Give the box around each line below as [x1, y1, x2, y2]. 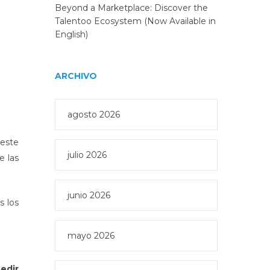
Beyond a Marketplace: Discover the [55, 2, 208, 13]
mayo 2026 [67, 230, 115, 241]
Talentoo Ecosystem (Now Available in [55, 16, 216, 27]
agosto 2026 [67, 109, 120, 120]
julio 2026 [67, 149, 107, 160]
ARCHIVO [55, 71, 97, 81]
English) [55, 29, 88, 40]
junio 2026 [67, 190, 110, 201]
